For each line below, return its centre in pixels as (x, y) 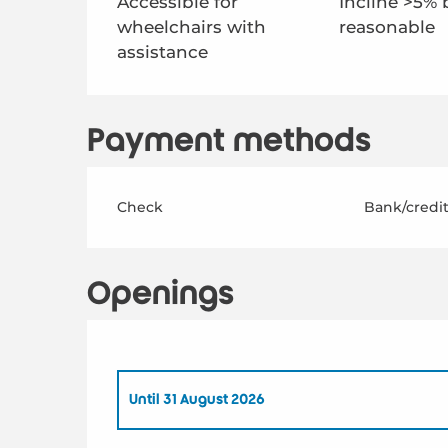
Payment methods (229, 140)
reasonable (386, 26)
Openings (161, 293)
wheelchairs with (192, 26)
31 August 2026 (213, 399)
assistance (163, 51)
